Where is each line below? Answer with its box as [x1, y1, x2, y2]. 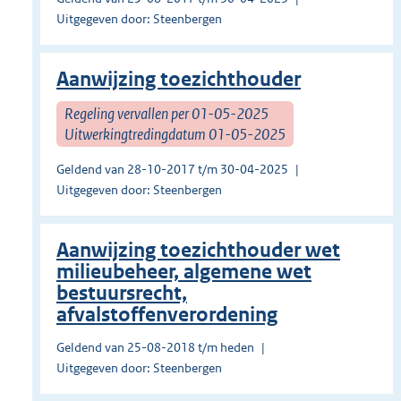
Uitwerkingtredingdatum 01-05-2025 [64, 124, 286, 144]
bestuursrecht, [56, 281, 187, 306]
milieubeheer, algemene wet [56, 260, 311, 285]
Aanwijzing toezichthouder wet [56, 238, 340, 263]
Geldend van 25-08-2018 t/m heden [56, 339, 254, 356]
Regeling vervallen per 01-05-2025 [64, 103, 269, 124]
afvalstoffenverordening [56, 303, 277, 328]
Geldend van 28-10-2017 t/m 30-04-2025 [56, 161, 288, 178]
